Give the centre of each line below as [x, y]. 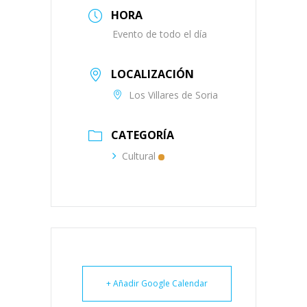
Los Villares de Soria [173, 95]
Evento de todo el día [160, 34]
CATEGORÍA [143, 135]
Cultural [139, 156]
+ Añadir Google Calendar [157, 284]
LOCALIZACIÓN [152, 74]
